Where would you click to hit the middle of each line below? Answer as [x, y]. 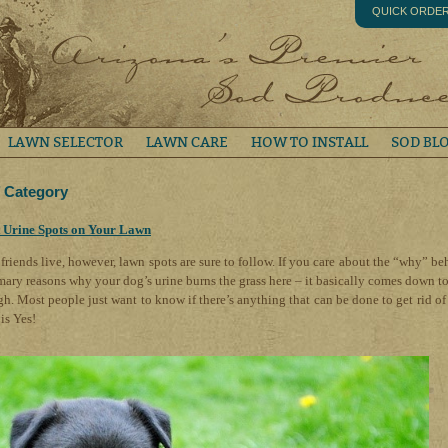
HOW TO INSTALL [309, 142]
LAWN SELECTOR [65, 142]
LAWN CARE [187, 142]
